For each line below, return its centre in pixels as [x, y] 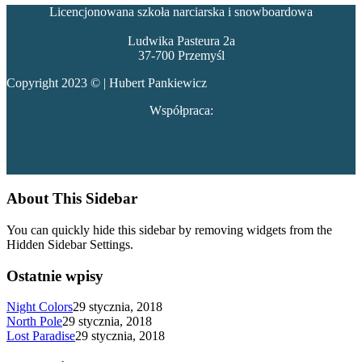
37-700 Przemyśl [181, 56]
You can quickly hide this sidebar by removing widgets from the [169, 229]
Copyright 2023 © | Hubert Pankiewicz [107, 83]
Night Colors [40, 307]
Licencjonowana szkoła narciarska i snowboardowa [181, 12]
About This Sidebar [72, 199]
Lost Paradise [41, 336]
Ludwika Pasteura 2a [181, 41]
